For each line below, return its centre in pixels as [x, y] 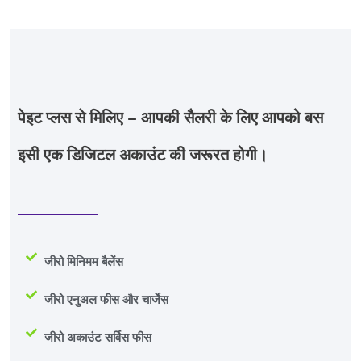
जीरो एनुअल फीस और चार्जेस [106, 300]
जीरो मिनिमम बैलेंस [83, 262]
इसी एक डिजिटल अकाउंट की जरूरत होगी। [143, 155]
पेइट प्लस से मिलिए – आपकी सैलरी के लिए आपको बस [170, 118]
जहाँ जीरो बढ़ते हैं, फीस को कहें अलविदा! [127, 108]
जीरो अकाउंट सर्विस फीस [98, 338]
